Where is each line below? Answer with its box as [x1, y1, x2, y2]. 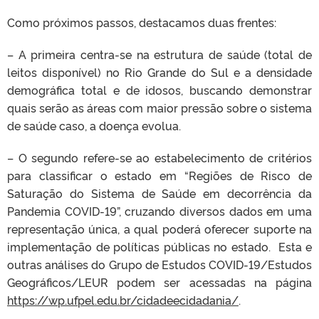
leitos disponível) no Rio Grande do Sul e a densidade [7, 63, 312, 80]
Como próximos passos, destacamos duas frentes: [7, 14, 276, 30]
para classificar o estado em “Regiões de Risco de [7, 167, 312, 183]
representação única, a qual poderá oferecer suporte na [7, 220, 312, 236]
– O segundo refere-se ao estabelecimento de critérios [7, 149, 312, 165]
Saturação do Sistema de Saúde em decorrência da [7, 184, 312, 201]
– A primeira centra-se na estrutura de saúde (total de [7, 46, 312, 62]
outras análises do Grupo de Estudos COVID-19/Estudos [7, 256, 312, 272]
